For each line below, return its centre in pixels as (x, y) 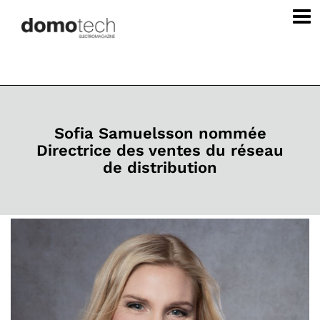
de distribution (160, 167)
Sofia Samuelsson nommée (160, 133)
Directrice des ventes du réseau (160, 150)
